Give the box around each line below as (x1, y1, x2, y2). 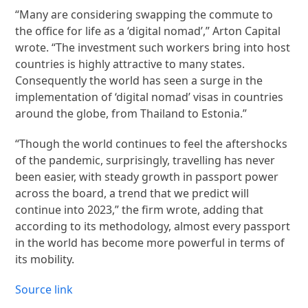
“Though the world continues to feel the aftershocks (15, 135, 288, 151)
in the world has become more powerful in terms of (15, 234, 285, 250)
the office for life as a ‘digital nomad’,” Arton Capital (15, 23, 281, 38)
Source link (15, 281, 74, 297)
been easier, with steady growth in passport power (15, 168, 279, 184)
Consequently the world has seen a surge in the (15, 72, 263, 88)
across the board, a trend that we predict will (15, 185, 250, 201)
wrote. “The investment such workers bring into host (15, 39, 291, 55)
